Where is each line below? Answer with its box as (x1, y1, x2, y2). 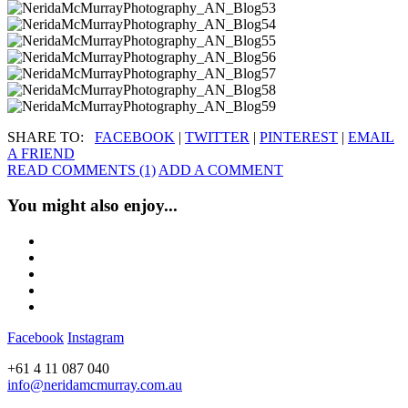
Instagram (67, 329, 124, 345)
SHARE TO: (7, 129, 95, 146)
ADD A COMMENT (158, 162, 283, 178)
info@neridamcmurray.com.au (7, 376, 182, 393)
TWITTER (185, 129, 250, 146)
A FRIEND (7, 146, 75, 162)
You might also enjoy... (7, 196, 178, 216)
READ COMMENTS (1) (7, 162, 156, 178)
